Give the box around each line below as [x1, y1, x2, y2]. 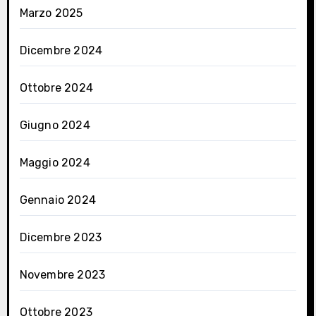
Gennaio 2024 [19, 193, 96, 207]
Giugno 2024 [19, 119, 90, 133]
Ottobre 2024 [19, 81, 93, 95]
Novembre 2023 [19, 268, 106, 282]
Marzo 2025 [19, 6, 83, 20]
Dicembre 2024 [19, 44, 103, 58]
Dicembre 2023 [19, 231, 102, 245]
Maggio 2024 [19, 156, 90, 170]
